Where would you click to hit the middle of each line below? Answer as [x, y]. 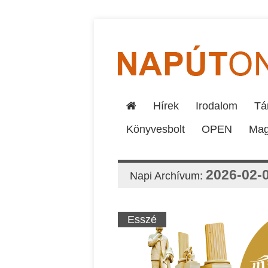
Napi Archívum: [168, 176]
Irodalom [217, 106]
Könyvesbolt [156, 129]
